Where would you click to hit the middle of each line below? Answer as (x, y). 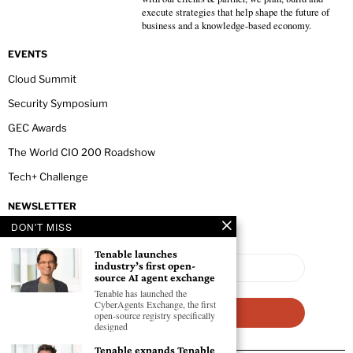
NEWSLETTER (42, 206)
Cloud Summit (42, 79)
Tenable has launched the (141, 293)
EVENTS (28, 54)
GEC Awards (37, 128)
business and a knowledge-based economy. (227, 26)
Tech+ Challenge (48, 177)
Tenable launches (136, 254)
